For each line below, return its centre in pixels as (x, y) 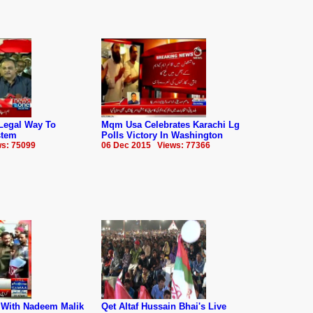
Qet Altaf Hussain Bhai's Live (164, 306)
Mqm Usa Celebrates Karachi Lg (170, 124)
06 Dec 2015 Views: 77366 (156, 145)
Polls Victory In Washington (162, 135)
